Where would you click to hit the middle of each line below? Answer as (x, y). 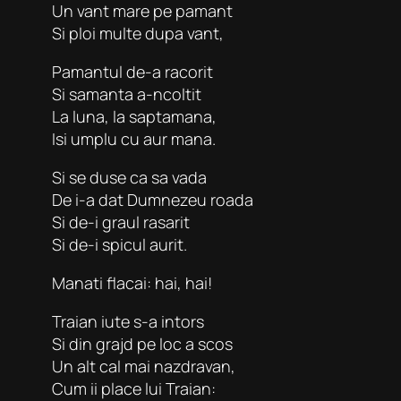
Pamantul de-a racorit (132, 71)
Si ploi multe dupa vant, (138, 33)
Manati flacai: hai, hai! (132, 282)
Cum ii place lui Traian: (134, 388)
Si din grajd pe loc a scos (142, 343)
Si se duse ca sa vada (129, 177)
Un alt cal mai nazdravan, (144, 366)
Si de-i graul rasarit (121, 222)
